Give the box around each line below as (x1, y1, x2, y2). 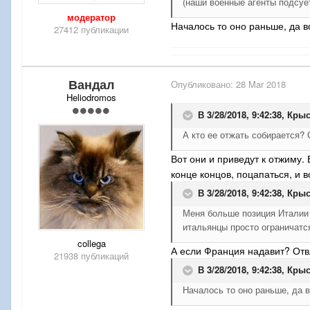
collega (77, 237, 106, 250)
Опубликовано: (171, 77, 236, 91)
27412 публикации (54, 23, 129, 37)
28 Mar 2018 (236, 77, 286, 91)
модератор (67, 10, 116, 24)
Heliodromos (66, 91, 116, 104)
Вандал (69, 75, 114, 94)
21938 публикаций (54, 249, 129, 263)
